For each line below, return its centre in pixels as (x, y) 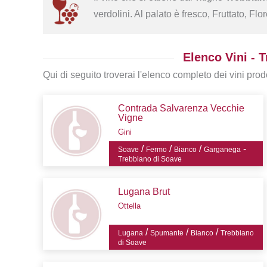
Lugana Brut (144, 192)
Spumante (167, 233)
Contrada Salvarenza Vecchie (181, 108)
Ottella (129, 206)
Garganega (222, 150)
